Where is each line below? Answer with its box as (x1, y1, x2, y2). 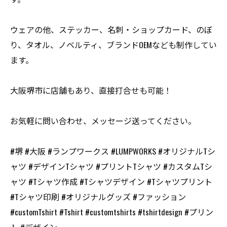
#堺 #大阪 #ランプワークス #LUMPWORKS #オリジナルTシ (10, 145, 215, 157)
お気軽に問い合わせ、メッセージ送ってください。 (10, 115, 196, 127)
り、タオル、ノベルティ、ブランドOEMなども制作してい (10, 39, 217, 51)
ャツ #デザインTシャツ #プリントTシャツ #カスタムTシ (10, 160, 212, 172)
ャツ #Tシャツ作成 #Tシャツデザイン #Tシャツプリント (10, 175, 212, 187)
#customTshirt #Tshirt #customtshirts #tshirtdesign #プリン (10, 206, 213, 218)
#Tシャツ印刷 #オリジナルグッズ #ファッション (10, 191, 186, 203)
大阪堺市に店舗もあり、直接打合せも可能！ (10, 84, 172, 96)
